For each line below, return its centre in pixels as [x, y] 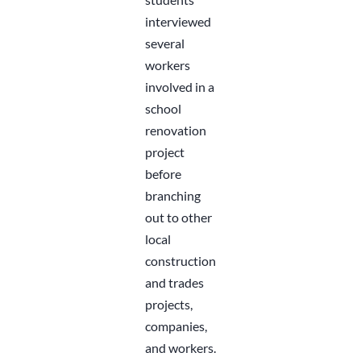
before [163, 174]
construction [180, 261]
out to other [178, 218]
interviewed [178, 22]
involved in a [179, 87]
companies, [176, 326]
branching [172, 196]
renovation [175, 131]
